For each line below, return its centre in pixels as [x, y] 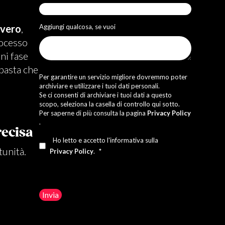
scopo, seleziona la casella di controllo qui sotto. [110, 104]
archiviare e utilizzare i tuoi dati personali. [100, 86]
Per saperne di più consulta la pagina [93, 113]
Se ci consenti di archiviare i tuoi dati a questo [106, 95]
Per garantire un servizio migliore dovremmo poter [114, 77]
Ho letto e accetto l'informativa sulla [105, 140]
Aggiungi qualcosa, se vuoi [78, 26]
